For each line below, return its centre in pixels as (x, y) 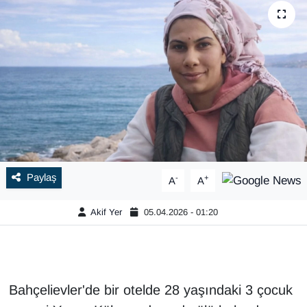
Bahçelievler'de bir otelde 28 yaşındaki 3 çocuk (150, 290)
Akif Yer (106, 212)
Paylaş (41, 178)
